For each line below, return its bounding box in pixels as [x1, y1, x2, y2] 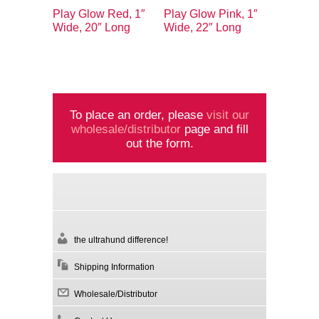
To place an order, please [70, 108, 206, 122]
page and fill [180, 122, 249, 137]
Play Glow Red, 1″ [53, 7, 145, 20]
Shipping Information [74, 262, 155, 273]
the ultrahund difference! [74, 235, 168, 246]
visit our [206, 108, 249, 122]
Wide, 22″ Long [164, 21, 241, 33]
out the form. [125, 136, 194, 151]
